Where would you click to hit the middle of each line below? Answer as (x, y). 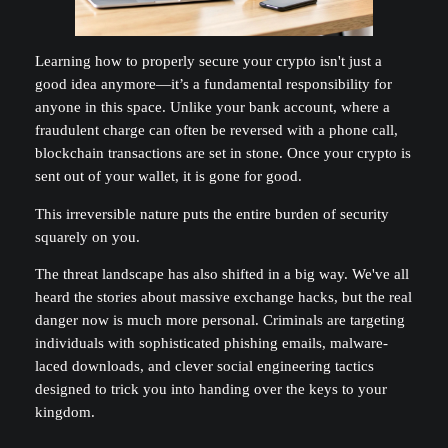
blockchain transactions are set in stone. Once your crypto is (222, 153)
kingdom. (64, 412)
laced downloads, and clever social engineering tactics (204, 366)
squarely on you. (87, 236)
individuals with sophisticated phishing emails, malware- (211, 343)
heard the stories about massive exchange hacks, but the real (223, 297)
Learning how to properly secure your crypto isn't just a (208, 61)
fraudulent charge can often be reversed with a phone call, (216, 130)
